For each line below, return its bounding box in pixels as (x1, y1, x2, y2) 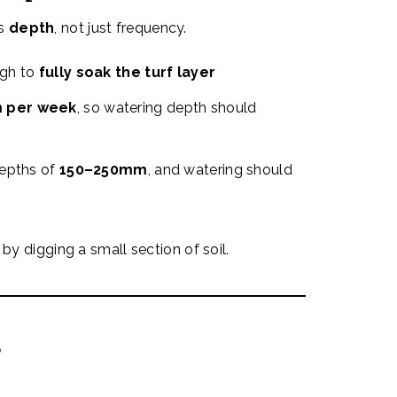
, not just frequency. (54, 19, 187, 36)
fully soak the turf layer (38, 64, 216, 81)
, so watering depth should (76, 99, 257, 116)
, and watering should (147, 161, 292, 178)
